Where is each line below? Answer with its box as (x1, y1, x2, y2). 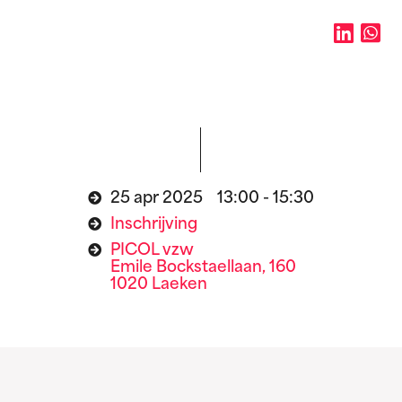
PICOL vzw (110, 243, 194, 259)
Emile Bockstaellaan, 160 (110, 260, 296, 276)
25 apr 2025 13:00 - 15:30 (110, 191, 314, 207)
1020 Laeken (110, 277, 207, 293)
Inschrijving (110, 217, 197, 233)
